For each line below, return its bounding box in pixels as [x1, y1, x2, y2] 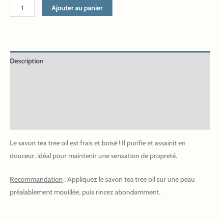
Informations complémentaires [10, 76, 102, 85]
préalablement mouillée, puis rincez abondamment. [10, 188, 161, 197]
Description [10, 56, 44, 65]
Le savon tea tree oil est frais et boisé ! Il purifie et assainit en [10, 138, 186, 147]
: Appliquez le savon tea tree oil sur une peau [63, 175, 195, 184]
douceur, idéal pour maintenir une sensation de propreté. [10, 151, 177, 160]
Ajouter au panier [51, 3, 103, 12]
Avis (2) [10, 115, 32, 124]
